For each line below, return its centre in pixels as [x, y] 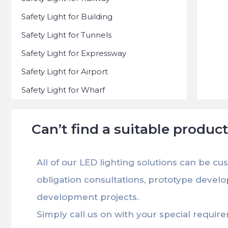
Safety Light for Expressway [74, 53]
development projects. [88, 197]
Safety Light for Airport [65, 72]
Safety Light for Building [67, 17]
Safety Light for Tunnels [66, 35]
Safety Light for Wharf [63, 90]
